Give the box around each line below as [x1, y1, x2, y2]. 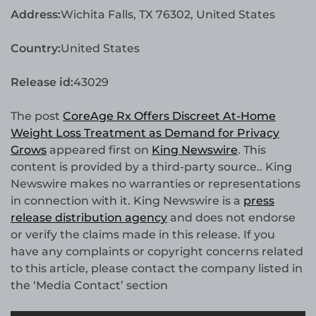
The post [11, 109, 63, 123]
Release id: [11, 75, 73, 90]
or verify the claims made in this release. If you [11, 228, 275, 242]
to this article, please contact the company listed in [11, 262, 303, 276]
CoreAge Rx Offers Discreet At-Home [63, 109, 276, 123]
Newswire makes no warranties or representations [11, 177, 300, 191]
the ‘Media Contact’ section [11, 279, 168, 293]
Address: [11, 8, 61, 22]
